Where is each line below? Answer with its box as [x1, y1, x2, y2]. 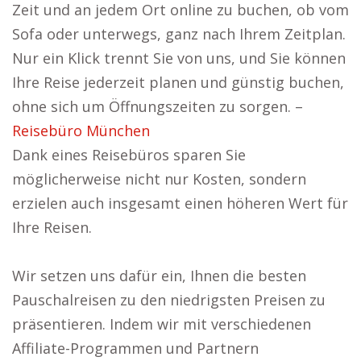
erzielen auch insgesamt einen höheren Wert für [12, 193, 348, 213]
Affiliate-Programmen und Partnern [12, 338, 259, 358]
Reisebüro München [12, 121, 150, 140]
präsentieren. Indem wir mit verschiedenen [12, 314, 311, 334]
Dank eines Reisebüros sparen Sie [12, 145, 246, 164]
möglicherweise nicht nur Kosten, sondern [12, 169, 306, 189]
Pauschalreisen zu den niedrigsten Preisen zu [12, 290, 326, 309]
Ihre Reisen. [12, 218, 92, 237]
